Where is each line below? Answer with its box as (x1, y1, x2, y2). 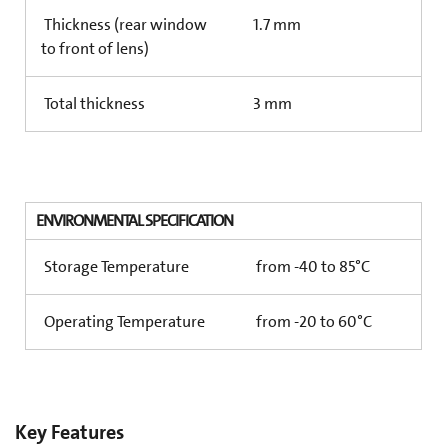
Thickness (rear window (41, 14, 207, 36)
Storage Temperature (41, 256, 189, 278)
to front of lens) (41, 38, 149, 60)
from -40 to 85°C (253, 256, 370, 278)
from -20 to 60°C (253, 311, 372, 333)
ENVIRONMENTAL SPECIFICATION (36, 210, 233, 232)
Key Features (15, 419, 124, 446)
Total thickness (41, 93, 145, 115)
